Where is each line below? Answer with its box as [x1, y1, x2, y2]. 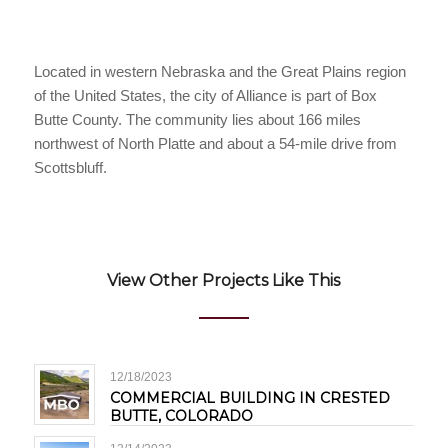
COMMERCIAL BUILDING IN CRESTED [109, 389, 390, 408]
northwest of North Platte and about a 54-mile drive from [33, 134, 397, 152]
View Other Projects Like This [107, 271, 341, 291]
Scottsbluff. [33, 158, 107, 176]
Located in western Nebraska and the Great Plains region [33, 62, 406, 80]
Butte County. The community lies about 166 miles [33, 110, 361, 128]
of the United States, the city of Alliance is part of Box [33, 86, 377, 104]
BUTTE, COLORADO [109, 407, 253, 426]
